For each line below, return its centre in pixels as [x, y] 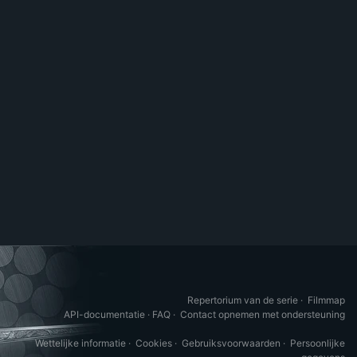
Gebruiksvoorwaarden [231, 343]
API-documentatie [104, 315]
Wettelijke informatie [80, 343]
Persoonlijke [318, 343]
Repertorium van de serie [243, 300]
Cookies [154, 343]
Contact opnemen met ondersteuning [263, 315]
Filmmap [326, 300]
